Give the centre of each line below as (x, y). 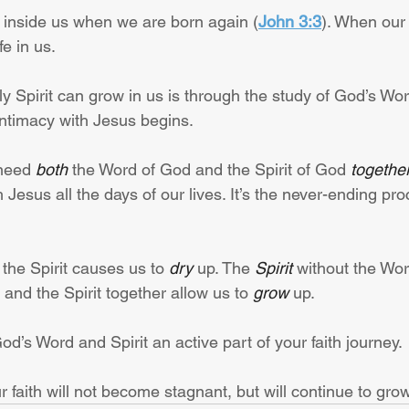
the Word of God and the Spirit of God (209, 169)
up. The (224, 268)
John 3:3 (290, 21)
